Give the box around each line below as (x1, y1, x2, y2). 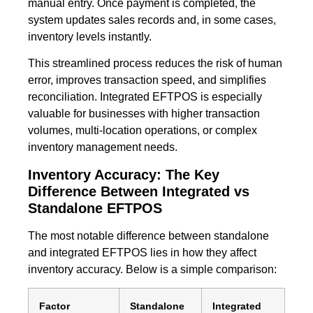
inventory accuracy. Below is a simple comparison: (28, 263, 277, 275)
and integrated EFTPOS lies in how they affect (28, 246, 256, 259)
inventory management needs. (28, 141, 177, 154)
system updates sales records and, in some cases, (28, 13, 276, 26)
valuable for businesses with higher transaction (28, 108, 260, 120)
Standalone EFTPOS (28, 200, 162, 216)
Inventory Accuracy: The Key (28, 166, 219, 182)
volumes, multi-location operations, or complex (28, 124, 257, 137)
